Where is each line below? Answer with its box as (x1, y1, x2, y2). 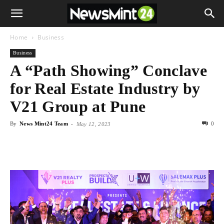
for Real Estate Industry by (10, 79, 200, 97)
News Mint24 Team (19, 120, 68, 126)
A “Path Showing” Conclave (10, 61, 207, 79)
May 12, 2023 (76, 121, 111, 127)
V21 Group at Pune (10, 97, 146, 115)
